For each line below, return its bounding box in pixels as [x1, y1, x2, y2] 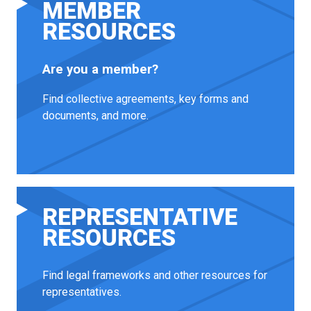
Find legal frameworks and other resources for [42, 269, 268, 283]
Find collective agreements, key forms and [42, 92, 249, 106]
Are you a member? [42, 62, 159, 78]
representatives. [42, 285, 122, 299]
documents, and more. [42, 108, 149, 122]
